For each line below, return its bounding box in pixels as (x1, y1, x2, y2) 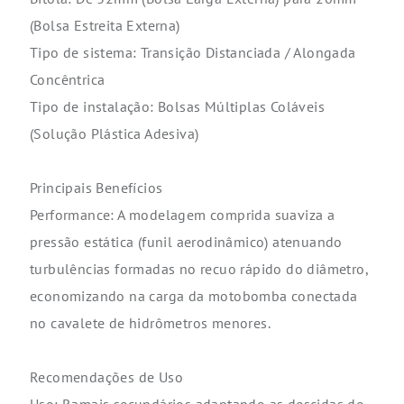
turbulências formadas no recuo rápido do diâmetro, (30, 260, 368, 279)
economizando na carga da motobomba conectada (30, 287, 358, 306)
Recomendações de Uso (30, 368, 183, 387)
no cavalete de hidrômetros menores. (30, 314, 271, 333)
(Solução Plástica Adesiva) (30, 124, 199, 143)
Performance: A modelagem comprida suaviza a (30, 206, 335, 225)
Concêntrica (30, 70, 106, 89)
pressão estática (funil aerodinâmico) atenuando (30, 233, 343, 252)
